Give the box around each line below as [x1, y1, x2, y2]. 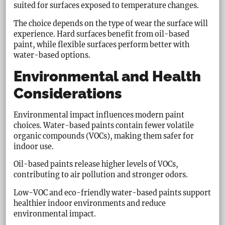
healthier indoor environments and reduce [14, 198, 166, 208]
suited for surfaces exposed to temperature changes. [14, 1, 199, 11]
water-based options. [14, 50, 91, 60]
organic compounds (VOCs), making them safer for [14, 132, 194, 141]
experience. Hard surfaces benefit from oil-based [14, 29, 190, 39]
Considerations [14, 85, 123, 102]
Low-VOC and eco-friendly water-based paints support [14, 188, 211, 197]
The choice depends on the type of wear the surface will [14, 19, 208, 28]
